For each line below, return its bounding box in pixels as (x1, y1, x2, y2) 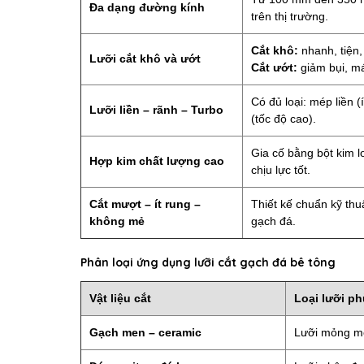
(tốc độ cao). (251, 112, 317, 126)
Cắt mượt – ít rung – (89, 197, 201, 211)
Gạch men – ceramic (89, 326, 202, 340)
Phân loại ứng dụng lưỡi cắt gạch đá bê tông (80, 255, 336, 271)
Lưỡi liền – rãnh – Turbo (89, 103, 224, 117)
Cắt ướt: (251, 61, 298, 75)
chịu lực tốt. (251, 163, 311, 177)
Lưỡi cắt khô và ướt (89, 52, 201, 66)
